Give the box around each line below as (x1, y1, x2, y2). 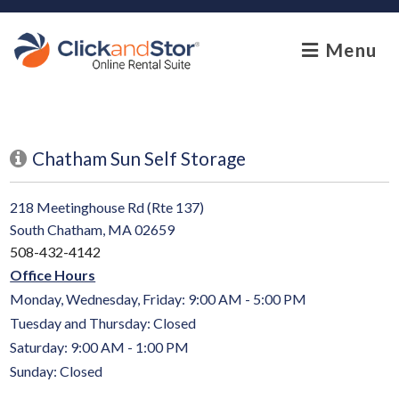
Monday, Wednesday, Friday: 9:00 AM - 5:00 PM (10, 290, 307, 308)
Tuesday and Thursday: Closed (10, 314, 197, 332)
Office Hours (10, 266, 96, 284)
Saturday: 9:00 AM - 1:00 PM (10, 338, 190, 356)
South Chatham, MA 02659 (10, 221, 175, 239)
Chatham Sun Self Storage (32, 147, 247, 170)
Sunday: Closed (10, 362, 103, 380)
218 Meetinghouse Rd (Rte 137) (10, 199, 205, 216)
